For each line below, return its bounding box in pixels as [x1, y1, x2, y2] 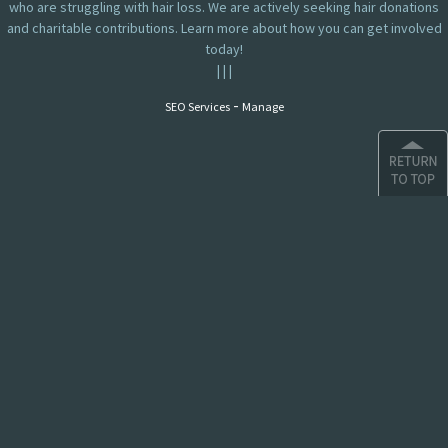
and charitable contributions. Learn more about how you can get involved [6, 19, 442, 38]
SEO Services [164, 99, 230, 115]
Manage [241, 99, 284, 115]
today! [205, 40, 243, 59]
